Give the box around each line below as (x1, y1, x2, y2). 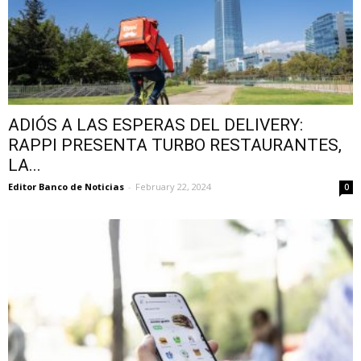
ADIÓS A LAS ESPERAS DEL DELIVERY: (8, 115, 303, 135)
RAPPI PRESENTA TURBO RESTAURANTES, (8, 135, 342, 156)
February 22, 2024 (135, 180, 211, 193)
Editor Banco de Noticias (8, 180, 124, 193)
